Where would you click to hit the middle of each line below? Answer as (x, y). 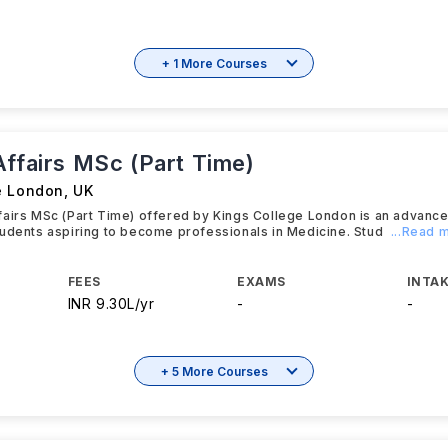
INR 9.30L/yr (111, 303)
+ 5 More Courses (214, 371)
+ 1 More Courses (214, 63)
